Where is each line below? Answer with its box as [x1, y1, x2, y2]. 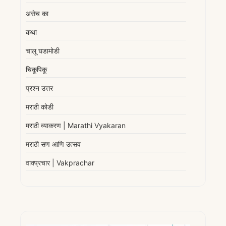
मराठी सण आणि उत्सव [26, 140, 81, 149]
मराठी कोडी [26, 102, 53, 111]
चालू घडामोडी [26, 46, 60, 55]
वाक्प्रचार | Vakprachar [26, 158, 94, 167]
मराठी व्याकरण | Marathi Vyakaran [26, 121, 126, 130]
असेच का [26, 9, 48, 18]
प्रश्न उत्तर [26, 84, 53, 93]
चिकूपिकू [26, 65, 47, 74]
